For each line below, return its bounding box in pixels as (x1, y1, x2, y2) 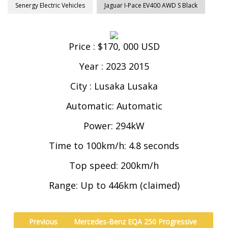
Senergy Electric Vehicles (15, 1, 85, 10)
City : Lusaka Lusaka (70, 80, 158, 92)
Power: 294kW (83, 120, 145, 132)
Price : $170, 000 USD (68, 40, 160, 52)
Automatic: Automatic (66, 100, 162, 112)
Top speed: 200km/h (69, 159, 159, 172)
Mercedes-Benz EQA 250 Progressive (74, 217, 197, 226)
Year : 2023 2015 (79, 60, 149, 72)
